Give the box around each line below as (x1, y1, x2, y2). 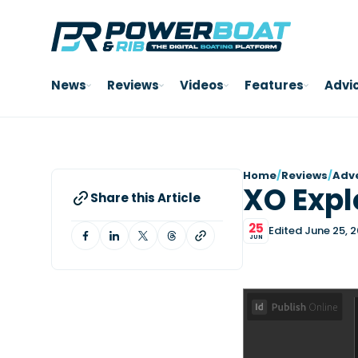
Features (245, 77, 304, 93)
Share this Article (90, 189, 201, 206)
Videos (180, 77, 224, 93)
